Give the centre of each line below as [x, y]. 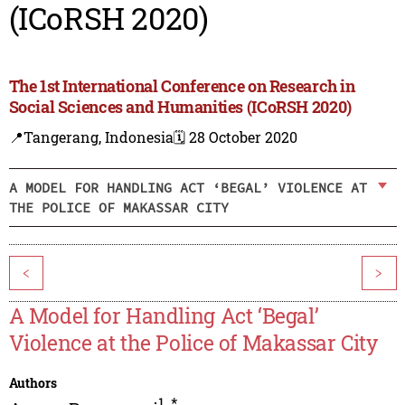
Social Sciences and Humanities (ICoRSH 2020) [180, 107]
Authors [33, 383]
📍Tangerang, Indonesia [91, 137]
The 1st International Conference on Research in [182, 86]
